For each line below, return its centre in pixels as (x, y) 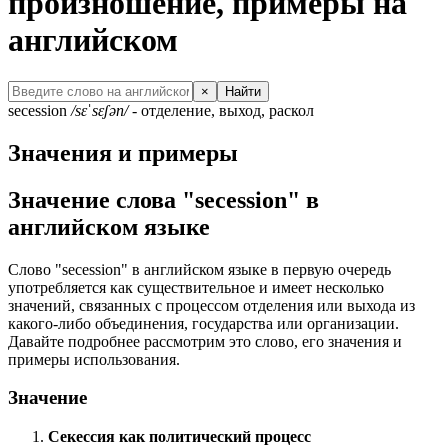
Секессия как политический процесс (179, 437)
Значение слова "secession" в (163, 199)
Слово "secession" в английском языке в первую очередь (199, 269)
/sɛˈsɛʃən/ (99, 110)
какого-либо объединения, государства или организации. (203, 323)
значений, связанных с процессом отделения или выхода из (211, 305)
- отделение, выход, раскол (221, 110)
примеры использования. (94, 359)
